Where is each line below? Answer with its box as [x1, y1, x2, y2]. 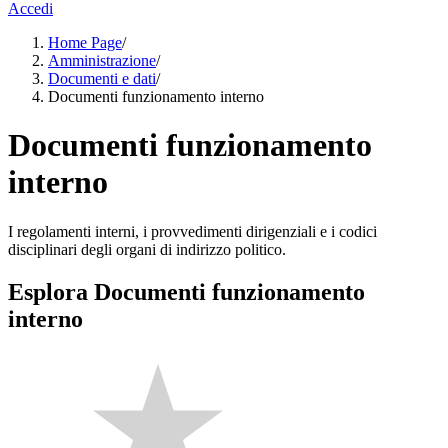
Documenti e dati [48, 70, 156, 87]
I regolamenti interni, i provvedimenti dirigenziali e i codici [8, 222, 377, 240]
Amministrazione [48, 52, 156, 69]
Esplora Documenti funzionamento [8, 278, 365, 305]
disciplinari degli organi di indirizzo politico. [8, 240, 286, 258]
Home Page [48, 34, 122, 51]
